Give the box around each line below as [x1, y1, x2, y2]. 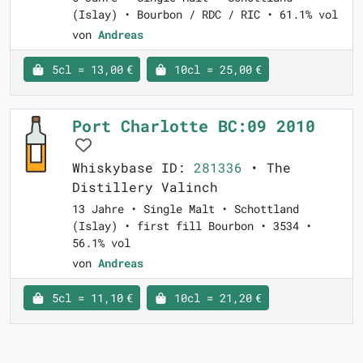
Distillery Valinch [72, 177, 218, 195]
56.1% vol [72, 234, 130, 250]
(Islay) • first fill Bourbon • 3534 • [72, 217, 312, 233]
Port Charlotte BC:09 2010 [72, 114, 315, 136]
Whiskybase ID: [72, 158, 194, 176]
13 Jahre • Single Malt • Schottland [72, 200, 299, 216]
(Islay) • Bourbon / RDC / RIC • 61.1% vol [72, 6, 338, 22]
